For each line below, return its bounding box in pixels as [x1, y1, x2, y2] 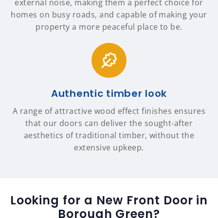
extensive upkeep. [74, 142, 144, 153]
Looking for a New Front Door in [10, 192, 208, 209]
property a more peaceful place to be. [36, 21, 182, 33]
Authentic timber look [51, 87, 167, 101]
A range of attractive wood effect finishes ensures [12, 106, 205, 117]
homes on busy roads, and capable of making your [11, 9, 207, 20]
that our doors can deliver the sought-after [25, 118, 193, 129]
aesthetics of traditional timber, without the [23, 130, 195, 141]
